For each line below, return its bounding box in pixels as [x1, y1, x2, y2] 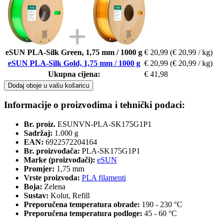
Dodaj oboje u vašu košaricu [8, 81, 89, 89]
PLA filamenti [82, 173, 126, 182]
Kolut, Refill [51, 191, 90, 200]
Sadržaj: [24, 129, 53, 138]
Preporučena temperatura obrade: [24, 200, 142, 209]
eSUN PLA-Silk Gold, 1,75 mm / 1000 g [7, 58, 140, 67]
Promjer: [24, 165, 56, 173]
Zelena [44, 182, 65, 191]
